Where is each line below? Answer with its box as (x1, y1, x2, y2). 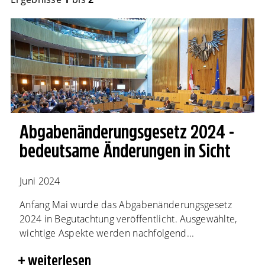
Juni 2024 (20, 174, 60, 188)
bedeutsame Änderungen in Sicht (20, 141, 231, 160)
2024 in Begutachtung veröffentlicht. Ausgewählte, (20, 212, 237, 225)
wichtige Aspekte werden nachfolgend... (20, 227, 195, 240)
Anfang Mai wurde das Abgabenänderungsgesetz (20, 198, 232, 211)
